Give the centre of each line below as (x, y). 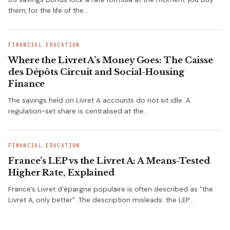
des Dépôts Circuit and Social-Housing (96, 72)
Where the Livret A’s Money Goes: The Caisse (111, 61)
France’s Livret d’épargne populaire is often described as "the (111, 189)
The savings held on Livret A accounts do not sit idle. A (99, 101)
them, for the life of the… (48, 11)
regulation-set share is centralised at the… (78, 111)
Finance (27, 84)
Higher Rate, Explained (62, 173)
